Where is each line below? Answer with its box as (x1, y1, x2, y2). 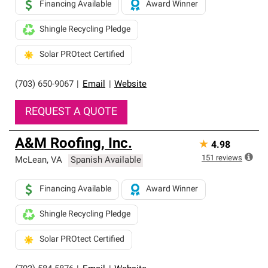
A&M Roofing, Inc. (15, 137, 132, 151)
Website (114, 80, 147, 89)
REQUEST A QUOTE (25, 106, 117, 118)
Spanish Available (70, 156, 141, 165)
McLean (15, 156, 47, 165)
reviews (216, 154, 242, 162)
